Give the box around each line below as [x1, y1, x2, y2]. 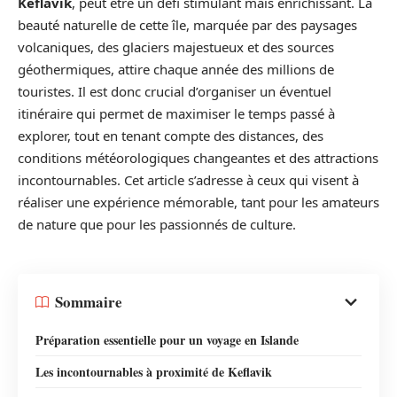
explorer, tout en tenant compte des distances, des [18, 127, 323, 145]
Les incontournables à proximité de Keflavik [35, 362, 272, 381]
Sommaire [55, 291, 122, 314]
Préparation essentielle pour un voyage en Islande [35, 330, 299, 349]
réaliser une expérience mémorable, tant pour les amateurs [18, 193, 379, 212]
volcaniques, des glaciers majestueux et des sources [18, 38, 334, 57]
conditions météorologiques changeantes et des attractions [18, 149, 378, 167]
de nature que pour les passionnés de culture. [18, 215, 296, 234]
